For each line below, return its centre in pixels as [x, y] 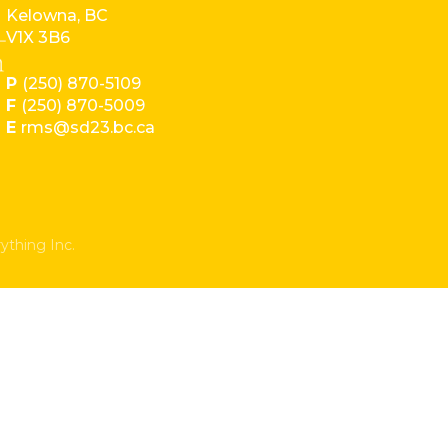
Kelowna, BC [57, 15]
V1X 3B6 [38, 37]
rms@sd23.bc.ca [88, 127]
